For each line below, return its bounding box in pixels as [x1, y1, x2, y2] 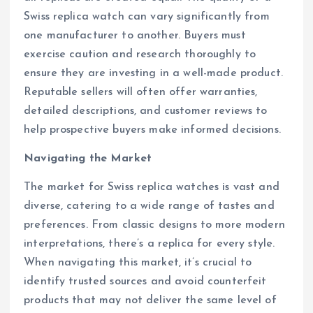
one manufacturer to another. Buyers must [24, 30, 246, 42]
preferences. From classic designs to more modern [24, 219, 285, 231]
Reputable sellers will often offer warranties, [24, 87, 258, 99]
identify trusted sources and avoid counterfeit [24, 276, 267, 288]
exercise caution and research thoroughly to [24, 49, 256, 61]
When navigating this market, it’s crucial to [24, 257, 252, 269]
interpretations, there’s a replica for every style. [24, 238, 275, 250]
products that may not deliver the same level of [24, 295, 277, 307]
